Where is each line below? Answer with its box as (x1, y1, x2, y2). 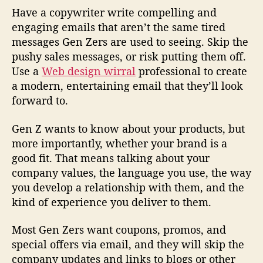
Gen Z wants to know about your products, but (12, 121, 245, 136)
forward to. (12, 93, 68, 108)
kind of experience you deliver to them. (12, 194, 211, 209)
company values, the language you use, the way (12, 165, 251, 180)
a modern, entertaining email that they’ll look (12, 79, 243, 93)
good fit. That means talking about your (12, 150, 210, 165)
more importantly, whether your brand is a (12, 136, 227, 150)
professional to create (136, 64, 247, 79)
